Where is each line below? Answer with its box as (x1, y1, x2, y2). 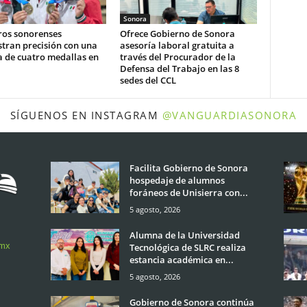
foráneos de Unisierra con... (129, 186, 248, 199)
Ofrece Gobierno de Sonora (119, 27, 235, 40)
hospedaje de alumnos (129, 174, 225, 186)
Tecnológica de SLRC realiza (129, 241, 246, 254)
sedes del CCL (119, 74, 176, 86)
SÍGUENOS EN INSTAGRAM (10, 108, 162, 122)
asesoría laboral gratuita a (119, 39, 234, 51)
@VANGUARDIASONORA (162, 108, 297, 122)
